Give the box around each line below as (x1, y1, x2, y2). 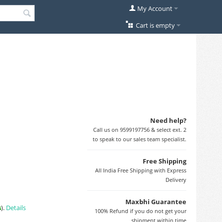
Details (6, 203, 26, 213)
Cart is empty (135, 21, 175, 30)
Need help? (150, 115, 186, 125)
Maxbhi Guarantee (125, 197, 186, 206)
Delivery (166, 175, 186, 183)
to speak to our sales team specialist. (93, 135, 186, 143)
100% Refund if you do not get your (95, 207, 186, 215)
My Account (137, 4, 172, 13)
